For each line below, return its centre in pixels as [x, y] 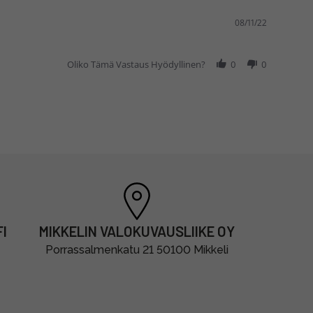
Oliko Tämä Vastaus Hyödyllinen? [136, 64]
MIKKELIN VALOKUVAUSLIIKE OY [137, 232]
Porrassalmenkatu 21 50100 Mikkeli [137, 250]
